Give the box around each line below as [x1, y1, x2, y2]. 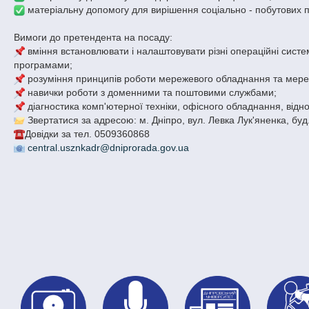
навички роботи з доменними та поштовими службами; [25, 86, 277, 98]
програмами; [14, 59, 73, 70]
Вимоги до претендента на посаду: [14, 31, 173, 43]
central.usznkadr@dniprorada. [28, 141, 161, 153]
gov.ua [160, 141, 190, 153]
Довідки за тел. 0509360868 [25, 128, 150, 139]
